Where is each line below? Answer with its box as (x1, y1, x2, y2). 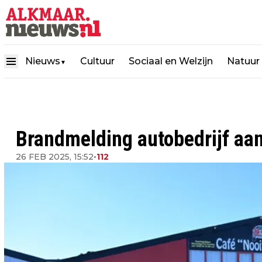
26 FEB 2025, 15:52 (16, 151, 94, 162)
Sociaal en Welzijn (129, 55, 213, 67)
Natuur (227, 55, 260, 67)
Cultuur (80, 55, 115, 67)
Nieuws (25, 55, 60, 67)
